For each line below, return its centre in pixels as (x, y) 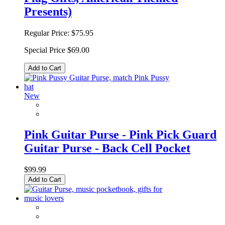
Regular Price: (47, 33)
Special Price (45, 50)
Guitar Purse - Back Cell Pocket (107, 148)
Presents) (48, 11)
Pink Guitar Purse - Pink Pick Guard (120, 135)
